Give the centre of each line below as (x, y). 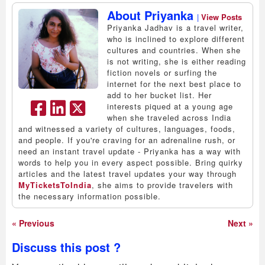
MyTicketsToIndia (55, 185)
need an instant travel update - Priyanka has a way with (130, 151)
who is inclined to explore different (176, 38)
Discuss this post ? (66, 247)
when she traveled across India (169, 117)
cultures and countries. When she (174, 50)
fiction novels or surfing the (162, 72)
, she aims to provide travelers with (162, 185)
